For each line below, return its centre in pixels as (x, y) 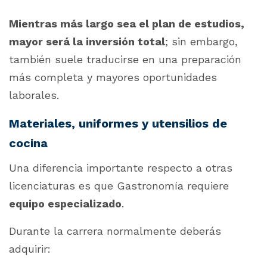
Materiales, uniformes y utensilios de (118, 124)
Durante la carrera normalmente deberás (115, 231)
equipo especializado (65, 204)
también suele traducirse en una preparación (125, 60)
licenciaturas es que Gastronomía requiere (119, 186)
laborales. (34, 95)
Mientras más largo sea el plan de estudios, (127, 24)
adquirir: (30, 249)
